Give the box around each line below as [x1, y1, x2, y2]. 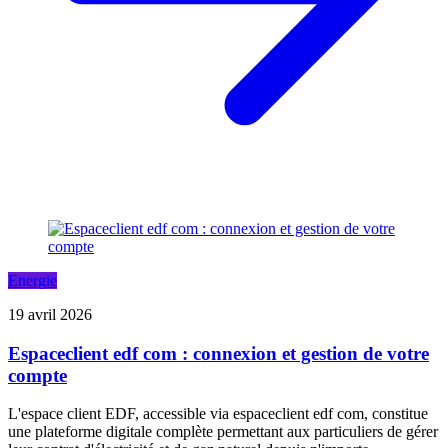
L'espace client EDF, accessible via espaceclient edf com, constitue [8, 405, 428, 423]
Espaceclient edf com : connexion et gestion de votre [8, 342, 429, 364]
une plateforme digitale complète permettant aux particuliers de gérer [8, 423, 438, 441]
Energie [8, 272, 57, 290]
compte [8, 364, 67, 386]
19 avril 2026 [8, 306, 92, 324]
